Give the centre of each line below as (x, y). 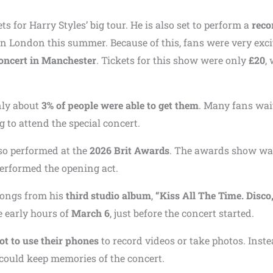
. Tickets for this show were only (172, 60)
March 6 (90, 213)
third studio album (108, 195)
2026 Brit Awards (129, 150)
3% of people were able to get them (120, 105)
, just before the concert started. (182, 213)
